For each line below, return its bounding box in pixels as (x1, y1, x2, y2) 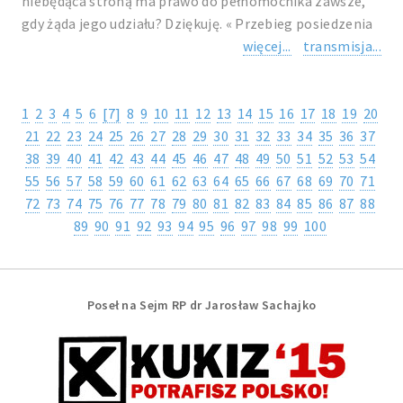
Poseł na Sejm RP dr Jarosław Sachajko (86, 296, 317, 313)
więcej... (242, 37, 291, 55)
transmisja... (302, 37, 381, 55)
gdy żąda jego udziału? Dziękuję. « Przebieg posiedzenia (22, 14, 373, 32)
